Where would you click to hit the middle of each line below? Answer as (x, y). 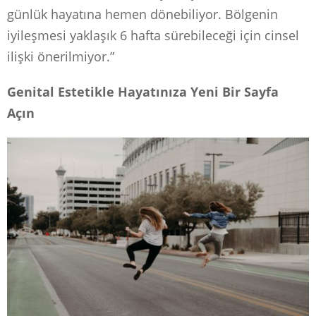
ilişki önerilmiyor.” (61, 56)
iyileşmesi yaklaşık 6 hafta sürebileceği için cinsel (153, 35)
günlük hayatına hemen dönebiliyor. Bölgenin (142, 14)
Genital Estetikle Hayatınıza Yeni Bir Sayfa (143, 91)
